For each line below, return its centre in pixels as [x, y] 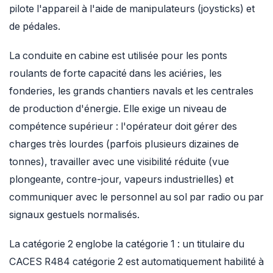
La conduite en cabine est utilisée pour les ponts [118, 56]
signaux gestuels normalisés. [74, 215]
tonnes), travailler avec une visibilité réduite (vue [119, 162]
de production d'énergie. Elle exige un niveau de [118, 109]
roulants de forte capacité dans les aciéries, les [115, 73]
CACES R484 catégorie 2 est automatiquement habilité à [136, 261]
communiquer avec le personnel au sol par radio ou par [136, 197]
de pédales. [35, 27]
